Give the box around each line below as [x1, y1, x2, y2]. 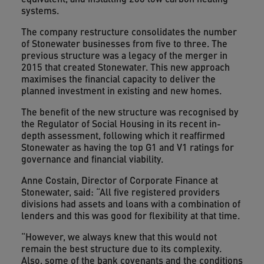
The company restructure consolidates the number [21, 25, 237, 38]
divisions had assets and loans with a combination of [21, 197, 240, 210]
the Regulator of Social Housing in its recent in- [21, 117, 221, 130]
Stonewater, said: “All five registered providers [21, 185, 220, 199]
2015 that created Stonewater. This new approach [21, 60, 230, 74]
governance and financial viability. [21, 152, 163, 166]
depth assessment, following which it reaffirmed [21, 128, 225, 142]
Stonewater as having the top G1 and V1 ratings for [21, 140, 234, 154]
